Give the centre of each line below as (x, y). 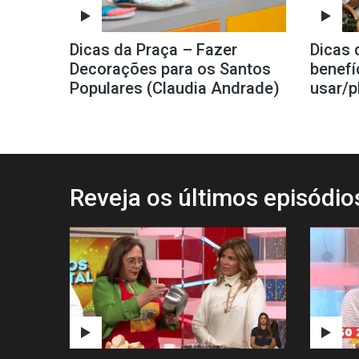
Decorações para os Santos (170, 69)
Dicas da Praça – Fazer (153, 49)
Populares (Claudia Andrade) (175, 88)
